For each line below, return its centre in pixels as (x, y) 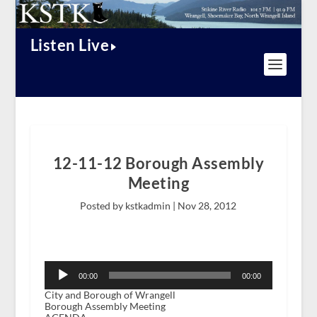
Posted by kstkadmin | (129, 206)
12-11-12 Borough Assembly (158, 163)
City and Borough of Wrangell (110, 295)
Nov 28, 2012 (207, 206)
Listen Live (70, 45)
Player (58, 277)
